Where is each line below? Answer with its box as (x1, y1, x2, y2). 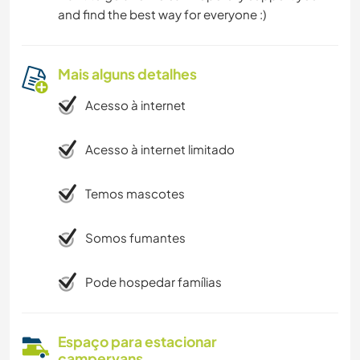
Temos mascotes (85, 186, 185, 202)
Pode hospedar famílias (85, 274, 222, 290)
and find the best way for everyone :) (58, 6, 266, 22)
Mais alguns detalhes (58, 65, 197, 84)
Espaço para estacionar (58, 333, 217, 351)
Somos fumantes (85, 230, 186, 246)
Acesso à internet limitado (85, 141, 235, 157)
